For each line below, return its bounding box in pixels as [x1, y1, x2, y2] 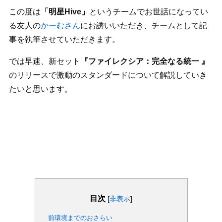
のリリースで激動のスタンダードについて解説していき [8, 71, 207, 80]
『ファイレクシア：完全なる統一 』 [80, 57, 209, 66]
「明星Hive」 [40, 7, 89, 16]
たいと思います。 [8, 85, 72, 94]
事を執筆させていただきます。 [8, 35, 120, 44]
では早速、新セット [8, 57, 80, 66]
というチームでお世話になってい [89, 7, 208, 16]
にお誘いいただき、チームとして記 [80, 21, 207, 30]
